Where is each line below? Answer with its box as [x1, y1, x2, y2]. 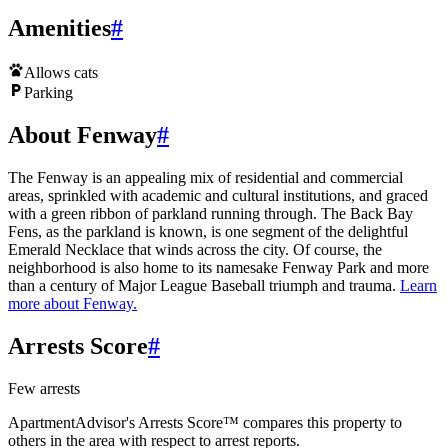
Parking [24, 84, 73, 101]
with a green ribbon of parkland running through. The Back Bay [8, 204, 413, 222]
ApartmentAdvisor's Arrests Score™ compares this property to [8, 413, 402, 431]
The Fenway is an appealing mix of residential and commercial [8, 168, 403, 186]
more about [8, 294, 83, 312]
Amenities [8, 15, 111, 42]
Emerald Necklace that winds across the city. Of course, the [8, 240, 382, 258]
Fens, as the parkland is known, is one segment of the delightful [8, 222, 408, 240]
